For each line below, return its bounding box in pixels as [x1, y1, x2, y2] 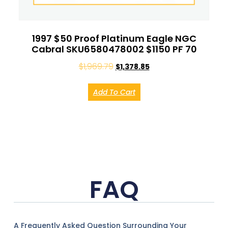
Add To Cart [93, 87, 135, 98]
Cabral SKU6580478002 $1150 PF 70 [31, 43, 197, 56]
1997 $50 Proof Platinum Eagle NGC [32, 32, 196, 45]
